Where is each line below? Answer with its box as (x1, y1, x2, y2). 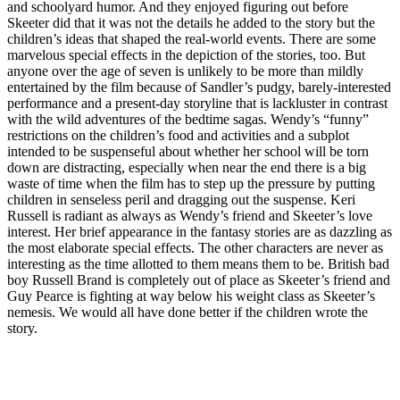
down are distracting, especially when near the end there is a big (7, 159, 366, 175)
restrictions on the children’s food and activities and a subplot (7, 127, 349, 143)
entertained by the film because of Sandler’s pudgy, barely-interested (7, 79, 391, 95)
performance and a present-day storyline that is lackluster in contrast (7, 95, 387, 111)
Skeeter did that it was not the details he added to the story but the (7, 14, 375, 30)
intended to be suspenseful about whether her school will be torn (7, 143, 369, 159)
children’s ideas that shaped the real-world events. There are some (7, 30, 376, 46)
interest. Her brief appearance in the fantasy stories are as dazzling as (7, 223, 392, 239)
